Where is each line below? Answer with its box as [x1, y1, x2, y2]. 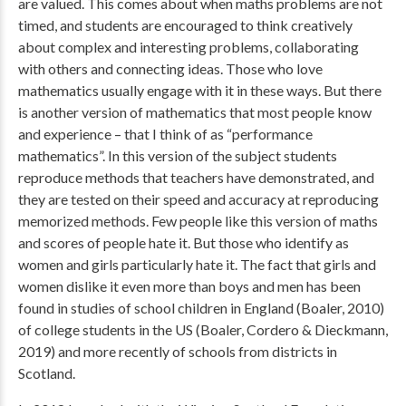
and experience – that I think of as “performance [18, 125, 313, 142]
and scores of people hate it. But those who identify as [18, 234, 349, 251]
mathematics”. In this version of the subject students [18, 147, 337, 164]
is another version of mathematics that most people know [18, 103, 372, 121]
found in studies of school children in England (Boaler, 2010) [18, 299, 384, 316]
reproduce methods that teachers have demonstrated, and [18, 169, 374, 186]
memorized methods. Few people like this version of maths [18, 212, 378, 229]
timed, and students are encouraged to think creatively [18, 16, 353, 34]
